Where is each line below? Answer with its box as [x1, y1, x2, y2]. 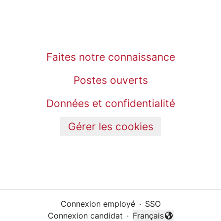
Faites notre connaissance [46, 51, 175, 63]
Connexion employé [60, 199, 135, 209]
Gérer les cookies [68, 120, 153, 133]
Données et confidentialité [46, 97, 175, 110]
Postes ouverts [73, 74, 148, 86]
